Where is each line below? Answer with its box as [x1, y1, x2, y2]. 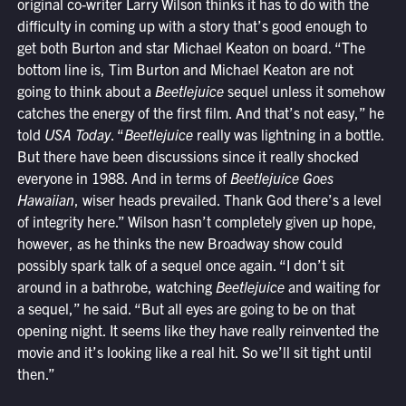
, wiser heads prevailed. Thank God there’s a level [73, 190, 382, 209]
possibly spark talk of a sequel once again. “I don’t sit [16, 256, 344, 275]
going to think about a [16, 82, 155, 101]
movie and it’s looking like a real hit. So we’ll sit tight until [16, 343, 372, 362]
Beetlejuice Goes [229, 169, 333, 188]
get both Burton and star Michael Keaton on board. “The [16, 38, 365, 57]
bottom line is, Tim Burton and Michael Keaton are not [16, 60, 353, 79]
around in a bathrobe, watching [16, 277, 216, 296]
